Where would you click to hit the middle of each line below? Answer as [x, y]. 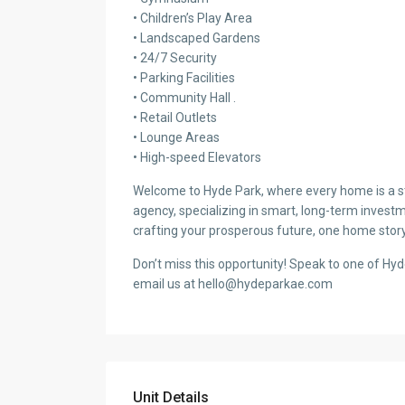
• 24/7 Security [175, 58]
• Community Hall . [184, 98]
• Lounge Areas [176, 138]
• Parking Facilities [184, 78]
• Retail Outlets [175, 118]
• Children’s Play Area [193, 19]
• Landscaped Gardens [197, 38]
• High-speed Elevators [197, 158]
